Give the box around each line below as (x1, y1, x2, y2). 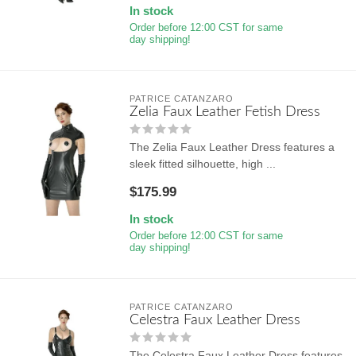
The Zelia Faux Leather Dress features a (129, 140, 335, 153)
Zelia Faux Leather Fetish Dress (129, 103, 320, 119)
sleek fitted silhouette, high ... (129, 157, 276, 170)
